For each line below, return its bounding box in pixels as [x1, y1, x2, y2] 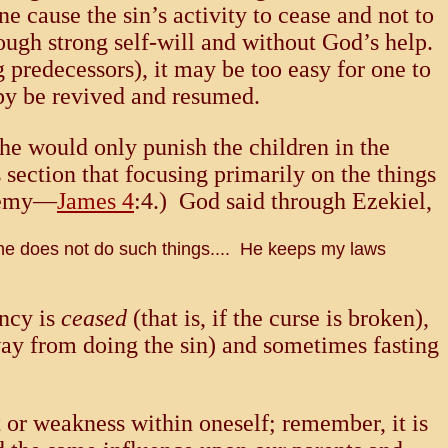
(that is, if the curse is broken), [127, 305, 429, 332]
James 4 [57, 188, 134, 215]
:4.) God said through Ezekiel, [134, 188, 432, 215]
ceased [61, 305, 127, 332]
